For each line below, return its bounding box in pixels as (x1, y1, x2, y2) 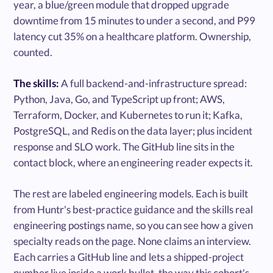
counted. (13, 46, 53, 59)
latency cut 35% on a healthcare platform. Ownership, (13, 30, 252, 43)
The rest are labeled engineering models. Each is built (13, 187, 249, 200)
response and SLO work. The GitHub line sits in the (13, 140, 235, 154)
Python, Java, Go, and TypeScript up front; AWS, (13, 93, 225, 106)
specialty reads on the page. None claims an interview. (13, 235, 252, 248)
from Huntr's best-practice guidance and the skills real (13, 203, 253, 216)
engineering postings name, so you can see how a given (13, 219, 253, 232)
